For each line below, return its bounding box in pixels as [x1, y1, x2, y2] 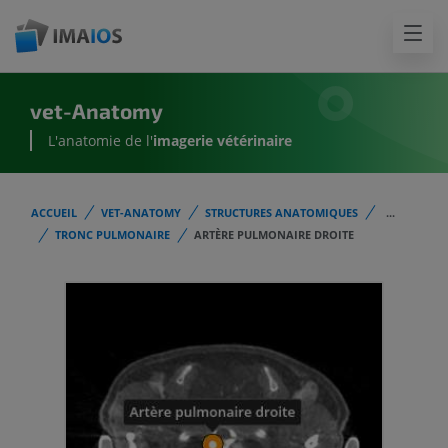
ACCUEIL [31, 205, 77, 220]
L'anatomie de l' [48, 131, 153, 151]
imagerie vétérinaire [153, 131, 292, 151]
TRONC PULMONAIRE [55, 227, 170, 243]
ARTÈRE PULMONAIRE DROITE [194, 227, 354, 243]
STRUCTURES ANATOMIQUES [205, 205, 358, 220]
